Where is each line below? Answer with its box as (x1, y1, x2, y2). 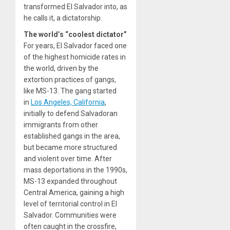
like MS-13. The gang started (24, 86, 117, 95)
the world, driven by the (24, 64, 99, 72)
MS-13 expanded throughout (24, 177, 117, 185)
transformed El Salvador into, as (24, 2, 127, 11)
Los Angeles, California (31, 98, 105, 106)
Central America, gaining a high (24, 188, 124, 197)
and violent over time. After (24, 154, 112, 163)
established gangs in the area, (24, 131, 120, 140)
